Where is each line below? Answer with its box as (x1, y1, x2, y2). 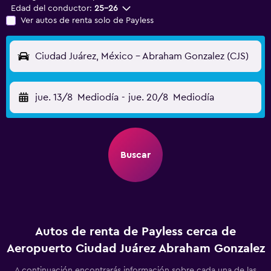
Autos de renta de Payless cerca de (35, 226, 236, 238)
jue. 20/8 (128, 93, 168, 102)
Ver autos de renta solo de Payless (21, 16, 154, 25)
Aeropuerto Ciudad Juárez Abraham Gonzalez (6, 243, 265, 255)
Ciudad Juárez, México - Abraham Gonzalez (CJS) (35, 51, 249, 61)
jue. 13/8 (35, 93, 73, 102)
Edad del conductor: (11, 4, 92, 13)
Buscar (120, 150, 151, 160)
